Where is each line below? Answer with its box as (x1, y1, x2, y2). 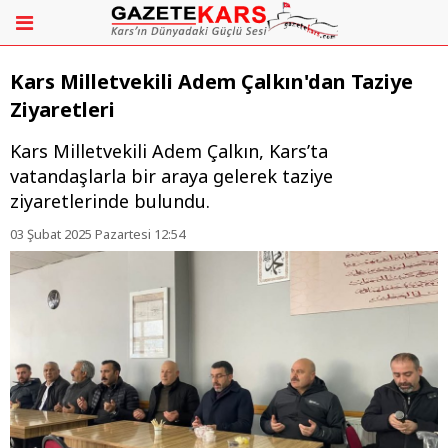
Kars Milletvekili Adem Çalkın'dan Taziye (10, 68, 413, 96)
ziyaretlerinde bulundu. (10, 189, 210, 214)
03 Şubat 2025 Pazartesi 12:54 (10, 225, 185, 244)
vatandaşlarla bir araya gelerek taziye (10, 164, 333, 189)
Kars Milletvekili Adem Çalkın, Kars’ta (10, 139, 328, 164)
